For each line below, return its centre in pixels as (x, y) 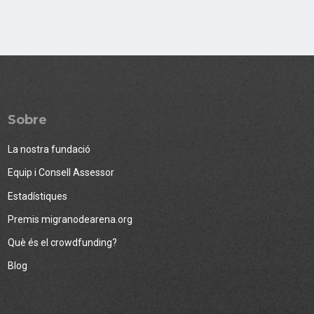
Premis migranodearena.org (70, 219)
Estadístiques (37, 196)
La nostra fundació (49, 150)
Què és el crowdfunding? (62, 243)
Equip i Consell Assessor (61, 173)
